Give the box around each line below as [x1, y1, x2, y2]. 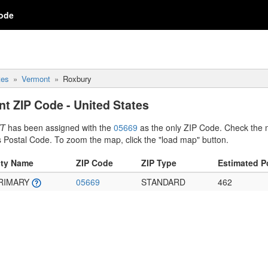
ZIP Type [141, 157, 176, 169]
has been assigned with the [5, 121, 114, 133]
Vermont [22, 73, 50, 84]
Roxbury [63, 73, 92, 84]
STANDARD [141, 176, 185, 188]
